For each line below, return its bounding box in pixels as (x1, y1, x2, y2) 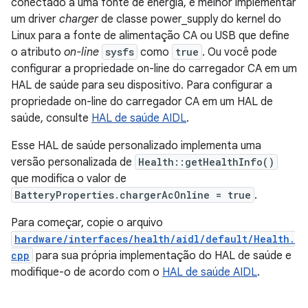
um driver (11, 12, 59, 26)
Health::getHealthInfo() (138, 155, 274, 168)
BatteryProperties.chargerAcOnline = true (14, 188, 251, 201)
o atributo (11, 45, 64, 59)
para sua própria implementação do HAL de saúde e (33, 249, 291, 263)
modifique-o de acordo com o (11, 265, 162, 279)
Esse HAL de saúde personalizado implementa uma (11, 139, 261, 153)
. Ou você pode (202, 45, 277, 59)
